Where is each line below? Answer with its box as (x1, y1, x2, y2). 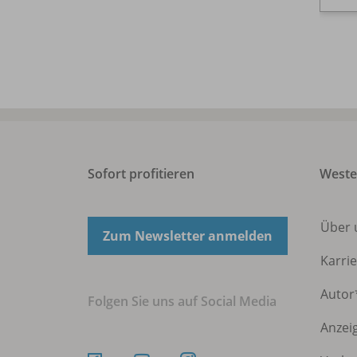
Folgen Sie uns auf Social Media (88, 292, 277, 311)
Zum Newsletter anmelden (103, 227, 273, 245)
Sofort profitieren (88, 165, 194, 183)
